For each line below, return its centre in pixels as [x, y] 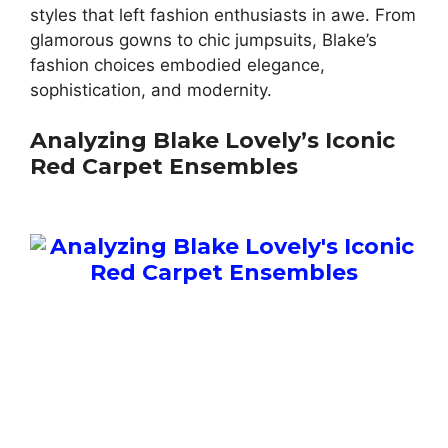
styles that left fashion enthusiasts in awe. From [223, 14]
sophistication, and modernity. [151, 89]
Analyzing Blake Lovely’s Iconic [212, 141]
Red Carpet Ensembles [164, 167]
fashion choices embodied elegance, [177, 64]
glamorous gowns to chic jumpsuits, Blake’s [203, 39]
